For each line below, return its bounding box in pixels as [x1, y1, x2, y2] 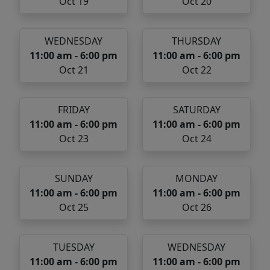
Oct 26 [181, 201, 212, 215]
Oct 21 [58, 63, 89, 77]
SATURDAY [172, 103, 221, 117]
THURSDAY [172, 34, 221, 48]
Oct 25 [58, 201, 89, 215]
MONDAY [175, 172, 218, 186]
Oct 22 [181, 63, 212, 77]
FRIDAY [57, 103, 90, 117]
